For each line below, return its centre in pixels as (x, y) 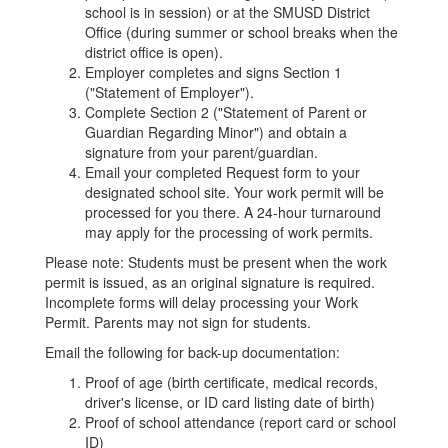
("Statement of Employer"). (169, 92)
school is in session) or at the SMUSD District (227, 12)
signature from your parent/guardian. (201, 152)
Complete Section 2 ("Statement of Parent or (226, 112)
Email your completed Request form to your (222, 172)
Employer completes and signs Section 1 (213, 72)
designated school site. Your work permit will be (234, 192)
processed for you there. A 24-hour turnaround (233, 212)
